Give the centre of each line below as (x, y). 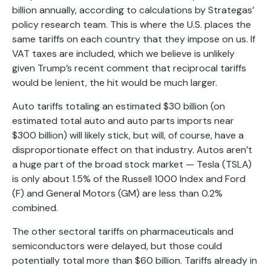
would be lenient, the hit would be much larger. (115, 83)
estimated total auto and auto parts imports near (123, 121)
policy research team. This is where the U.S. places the (132, 24)
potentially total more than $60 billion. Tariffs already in (135, 260)
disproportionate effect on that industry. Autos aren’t (132, 150)
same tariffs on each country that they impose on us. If (134, 39)
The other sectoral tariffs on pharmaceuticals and (123, 231)
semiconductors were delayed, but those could (117, 246)
